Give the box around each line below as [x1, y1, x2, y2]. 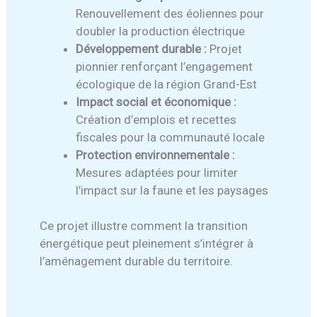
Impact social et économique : [76, 94, 237, 109]
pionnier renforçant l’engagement [76, 59, 253, 74]
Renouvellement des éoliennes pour [76, 6, 265, 21]
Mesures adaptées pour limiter [76, 165, 238, 180]
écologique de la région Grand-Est [76, 76, 258, 91]
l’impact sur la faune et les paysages [76, 183, 269, 197]
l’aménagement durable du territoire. [40, 254, 234, 269]
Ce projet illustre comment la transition [40, 219, 248, 234]
